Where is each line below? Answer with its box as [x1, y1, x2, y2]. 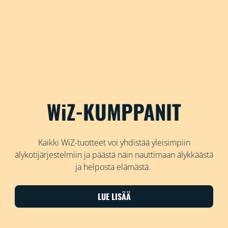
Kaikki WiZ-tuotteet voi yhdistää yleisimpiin [38, 136, 190, 148]
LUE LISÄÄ [97, 190, 131, 203]
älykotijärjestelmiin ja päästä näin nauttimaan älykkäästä [15, 149, 213, 160]
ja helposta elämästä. [75, 161, 153, 173]
